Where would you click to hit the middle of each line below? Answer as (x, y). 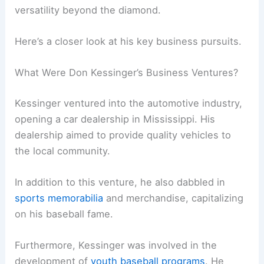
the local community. (63, 151)
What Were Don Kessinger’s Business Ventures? (127, 73)
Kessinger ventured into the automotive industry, (129, 103)
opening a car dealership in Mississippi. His (115, 119)
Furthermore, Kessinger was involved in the (116, 245)
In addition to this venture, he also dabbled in (120, 182)
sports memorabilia (59, 198)
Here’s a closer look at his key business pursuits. (128, 42)
